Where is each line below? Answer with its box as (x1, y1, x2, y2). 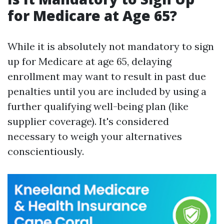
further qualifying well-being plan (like (7, 100, 188, 112)
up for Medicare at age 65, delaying (7, 55, 171, 67)
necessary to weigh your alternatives (7, 130, 182, 142)
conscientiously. (7, 145, 84, 157)
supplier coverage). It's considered (7, 115, 169, 127)
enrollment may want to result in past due (7, 70, 206, 82)
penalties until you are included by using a (7, 85, 206, 97)
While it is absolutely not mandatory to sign (7, 40, 214, 52)
